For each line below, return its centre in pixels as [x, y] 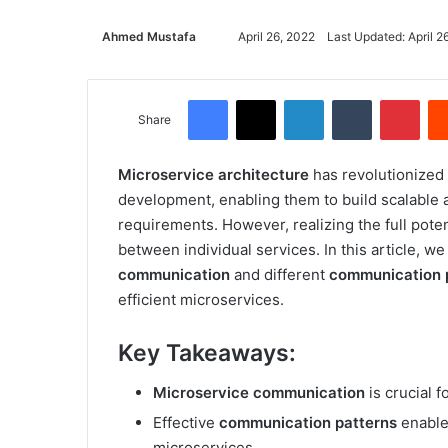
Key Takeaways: [207, 352]
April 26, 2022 [276, 36]
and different [279, 274]
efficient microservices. [201, 299]
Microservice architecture [213, 174]
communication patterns [308, 423]
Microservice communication [259, 393]
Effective [186, 423]
